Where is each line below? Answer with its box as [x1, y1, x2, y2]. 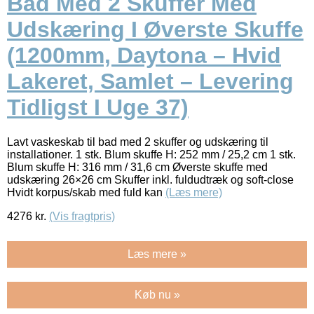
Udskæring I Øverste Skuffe [7, 17, 303, 43]
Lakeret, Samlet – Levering [7, 69, 294, 95]
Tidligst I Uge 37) [7, 95, 189, 121]
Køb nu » [134, 288, 180, 301]
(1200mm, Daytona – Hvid [7, 43, 281, 69]
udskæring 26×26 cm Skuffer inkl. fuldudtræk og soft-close [7, 173, 294, 186]
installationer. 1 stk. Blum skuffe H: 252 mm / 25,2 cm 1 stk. [7, 148, 296, 161]
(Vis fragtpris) [49, 210, 115, 222]
